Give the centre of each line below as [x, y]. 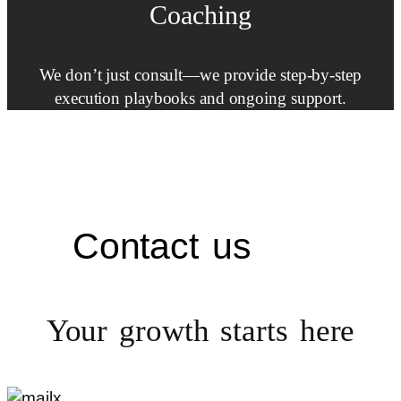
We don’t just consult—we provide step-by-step [200, 75]
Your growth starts [173, 334]
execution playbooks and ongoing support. [200, 98]
